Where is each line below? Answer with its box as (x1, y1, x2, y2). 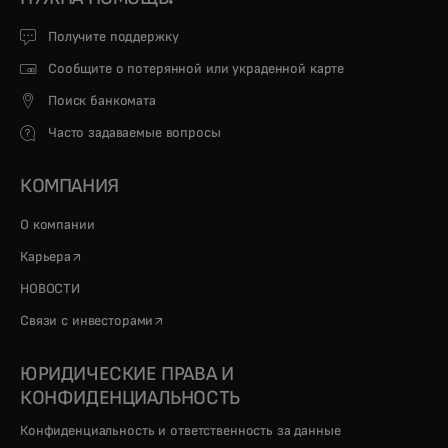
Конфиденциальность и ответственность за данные (20, 424, 341, 438)
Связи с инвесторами (20, 314, 154, 328)
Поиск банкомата (48, 94, 156, 108)
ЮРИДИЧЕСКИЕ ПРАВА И (20, 364, 234, 384)
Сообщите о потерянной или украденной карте (48, 62, 345, 76)
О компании (20, 218, 99, 232)
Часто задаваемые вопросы (48, 126, 221, 140)
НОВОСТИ (20, 282, 81, 296)
